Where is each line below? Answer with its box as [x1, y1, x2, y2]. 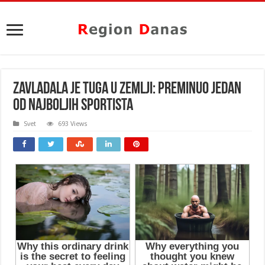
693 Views [58, 120, 88, 128]
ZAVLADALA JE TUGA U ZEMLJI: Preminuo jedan [13, 81, 242, 98]
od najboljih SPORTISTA [13, 98, 134, 114]
